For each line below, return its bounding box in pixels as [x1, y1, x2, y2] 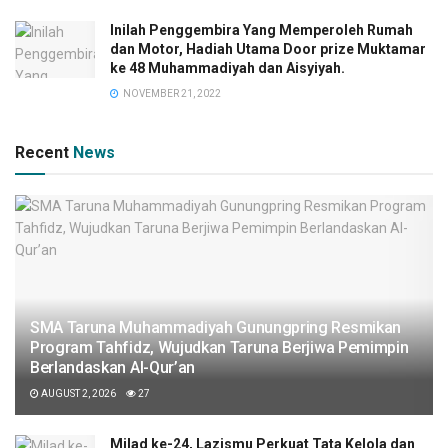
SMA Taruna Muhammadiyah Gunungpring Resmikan [30, 317, 401, 337]
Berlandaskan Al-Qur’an [30, 357, 195, 377]
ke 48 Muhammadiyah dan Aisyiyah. [110, 59, 345, 76]
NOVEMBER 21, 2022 [121, 87, 221, 99]
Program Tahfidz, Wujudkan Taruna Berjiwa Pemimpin [30, 337, 409, 357]
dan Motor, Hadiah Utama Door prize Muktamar [110, 40, 426, 57]
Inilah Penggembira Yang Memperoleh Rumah [110, 21, 413, 38]
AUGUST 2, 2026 [39, 387, 116, 399]
